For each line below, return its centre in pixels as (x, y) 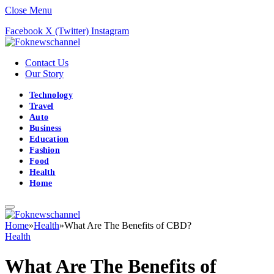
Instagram (110, 31)
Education (49, 139)
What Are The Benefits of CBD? (128, 225)
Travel (42, 106)
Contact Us (47, 63)
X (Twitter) (67, 31)
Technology (51, 95)
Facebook (24, 31)
